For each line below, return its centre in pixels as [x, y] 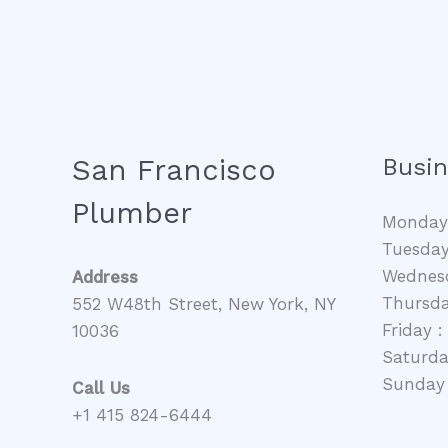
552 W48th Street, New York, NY [203, 304]
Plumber [132, 213]
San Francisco [174, 170]
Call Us [101, 387]
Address [105, 277]
